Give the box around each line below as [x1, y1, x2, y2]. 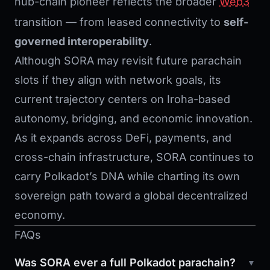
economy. [14, 209, 65, 222]
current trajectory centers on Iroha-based [14, 93, 230, 106]
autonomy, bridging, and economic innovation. [14, 112, 253, 125]
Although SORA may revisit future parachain [14, 54, 242, 67]
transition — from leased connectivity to [14, 16, 224, 29]
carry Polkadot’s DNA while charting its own [14, 170, 240, 183]
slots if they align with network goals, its [14, 74, 221, 87]
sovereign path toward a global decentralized [14, 189, 248, 202]
